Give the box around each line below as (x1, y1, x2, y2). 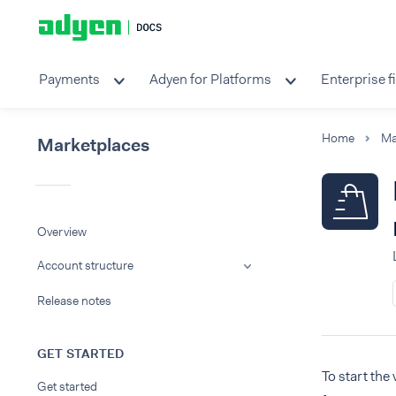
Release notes (37, 293, 111, 308)
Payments (39, 70, 100, 88)
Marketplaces (37, 133, 149, 156)
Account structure (37, 257, 133, 273)
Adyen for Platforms (149, 70, 271, 88)
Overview (37, 224, 87, 240)
